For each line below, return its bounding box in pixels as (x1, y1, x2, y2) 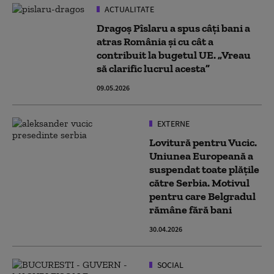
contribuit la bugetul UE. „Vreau (97, 48, 251, 62)
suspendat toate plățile (149, 163, 259, 176)
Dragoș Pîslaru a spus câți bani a (97, 21, 250, 35)
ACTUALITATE (103, 4, 154, 15)
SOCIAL (155, 259, 183, 270)
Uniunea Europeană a (149, 149, 253, 163)
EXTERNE (155, 118, 190, 129)
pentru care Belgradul (149, 190, 256, 203)
